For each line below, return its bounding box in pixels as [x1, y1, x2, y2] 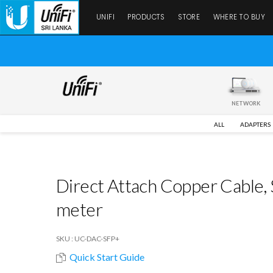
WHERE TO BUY [213, 12, 266, 23]
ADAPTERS [239, 121, 271, 129]
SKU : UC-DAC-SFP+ [56, 234, 119, 244]
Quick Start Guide [69, 251, 145, 263]
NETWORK [231, 100, 260, 107]
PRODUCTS [127, 12, 165, 23]
